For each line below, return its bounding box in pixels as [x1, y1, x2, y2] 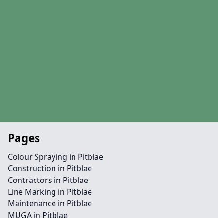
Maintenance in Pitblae [8, 198, 92, 209]
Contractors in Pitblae [8, 175, 88, 185]
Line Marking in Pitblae [8, 186, 92, 197]
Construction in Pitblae [8, 163, 92, 174]
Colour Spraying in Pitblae [8, 151, 103, 162]
